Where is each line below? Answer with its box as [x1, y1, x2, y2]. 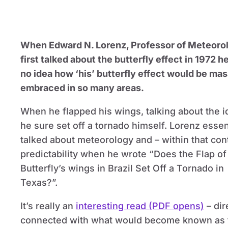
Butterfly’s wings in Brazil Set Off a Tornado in [20, 163, 224, 174]
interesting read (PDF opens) [76, 201, 204, 211]
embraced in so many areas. [20, 82, 144, 93]
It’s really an [20, 201, 76, 211]
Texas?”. [20, 177, 58, 188]
